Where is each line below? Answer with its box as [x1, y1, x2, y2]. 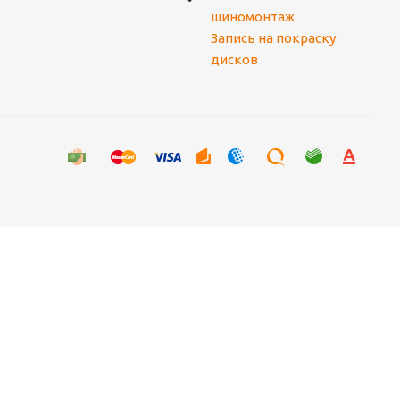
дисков [210, 52, 258, 68]
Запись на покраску [210, 30, 336, 46]
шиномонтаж [210, 9, 295, 25]
